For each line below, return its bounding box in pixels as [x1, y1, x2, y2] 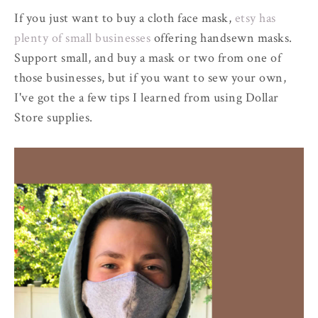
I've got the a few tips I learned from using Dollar [14, 89, 279, 106]
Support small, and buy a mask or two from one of [14, 50, 281, 66]
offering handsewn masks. [153, 30, 292, 46]
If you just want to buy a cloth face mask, [14, 10, 235, 26]
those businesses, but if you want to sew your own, [14, 70, 286, 86]
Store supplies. [14, 109, 93, 126]
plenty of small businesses [14, 30, 154, 46]
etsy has [234, 10, 276, 26]
